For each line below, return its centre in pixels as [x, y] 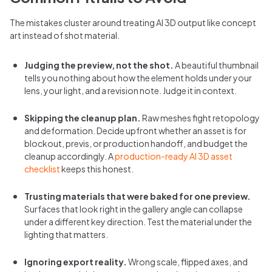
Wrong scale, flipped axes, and [187, 261]
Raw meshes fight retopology [200, 117]
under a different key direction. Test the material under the [138, 221]
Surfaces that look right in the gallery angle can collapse [134, 209]
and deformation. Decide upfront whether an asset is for [135, 130]
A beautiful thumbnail [216, 65]
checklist [42, 168]
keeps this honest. [97, 168]
